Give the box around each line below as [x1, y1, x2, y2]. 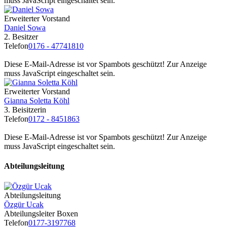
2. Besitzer [4, 32, 38, 42]
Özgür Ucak [4, 200, 44, 209]
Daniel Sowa [4, 23, 46, 32]
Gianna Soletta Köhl [4, 96, 69, 105]
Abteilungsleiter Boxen [4, 209, 78, 218]
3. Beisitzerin [4, 105, 46, 115]
